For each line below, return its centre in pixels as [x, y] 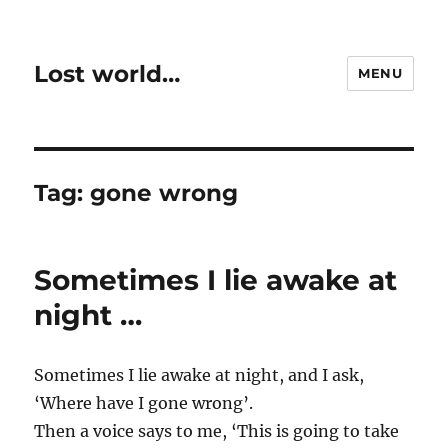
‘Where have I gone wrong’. [144, 403]
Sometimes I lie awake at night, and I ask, [199, 375]
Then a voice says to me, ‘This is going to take [217, 431]
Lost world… [107, 73]
